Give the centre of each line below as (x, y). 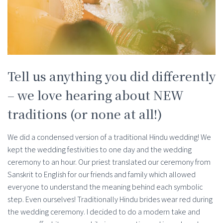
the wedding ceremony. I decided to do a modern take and (104, 212)
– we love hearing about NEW (96, 95)
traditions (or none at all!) (85, 113)
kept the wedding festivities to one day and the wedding (100, 149)
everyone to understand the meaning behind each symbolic (105, 187)
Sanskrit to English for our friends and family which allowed (102, 174)
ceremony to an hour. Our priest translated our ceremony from (109, 162)
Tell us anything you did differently (111, 76)
